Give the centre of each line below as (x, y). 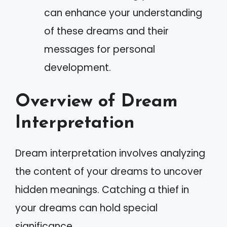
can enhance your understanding (123, 13)
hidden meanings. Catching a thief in (102, 190)
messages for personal (100, 49)
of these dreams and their (106, 31)
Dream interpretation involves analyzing (110, 153)
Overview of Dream (97, 102)
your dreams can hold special (86, 208)
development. (78, 68)
